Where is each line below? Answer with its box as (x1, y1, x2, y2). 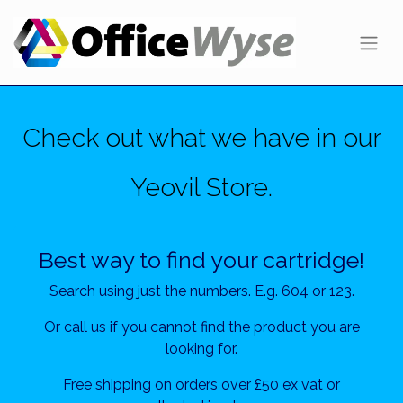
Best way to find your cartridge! (39, 246, 364, 273)
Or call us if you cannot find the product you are (43, 318, 360, 336)
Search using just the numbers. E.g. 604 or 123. (49, 282, 354, 300)
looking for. (166, 340, 237, 357)
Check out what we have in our (22, 122, 381, 153)
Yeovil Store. (130, 172, 273, 202)
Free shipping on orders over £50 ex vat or (63, 376, 340, 393)
